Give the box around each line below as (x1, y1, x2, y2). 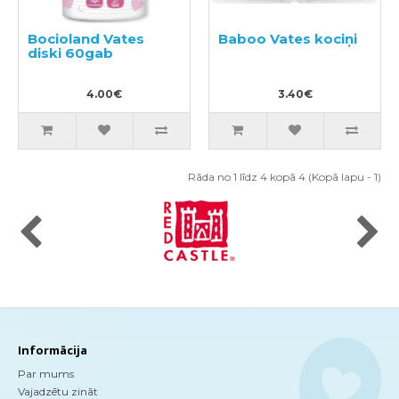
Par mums (18, 367, 74, 380)
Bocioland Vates (28, 30, 144, 47)
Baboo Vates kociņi (218, 30, 357, 47)
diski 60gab (28, 45, 113, 61)
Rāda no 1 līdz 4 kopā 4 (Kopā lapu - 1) (188, 170, 381, 183)
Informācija (18, 342, 87, 358)
